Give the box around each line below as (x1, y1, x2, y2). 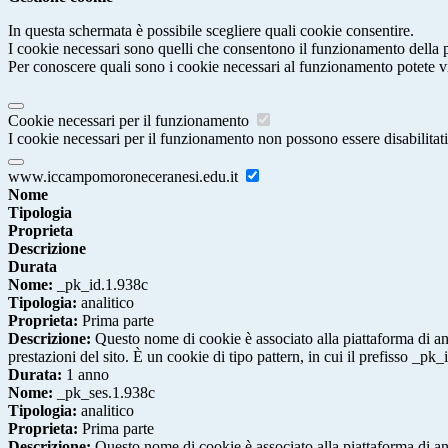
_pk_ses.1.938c (53, 383, 155, 401)
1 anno (62, 365, 109, 383)
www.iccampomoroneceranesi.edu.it (8, 167, 242, 185)
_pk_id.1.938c (53, 275, 148, 293)
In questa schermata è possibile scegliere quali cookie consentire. (8, 21, 414, 39)
